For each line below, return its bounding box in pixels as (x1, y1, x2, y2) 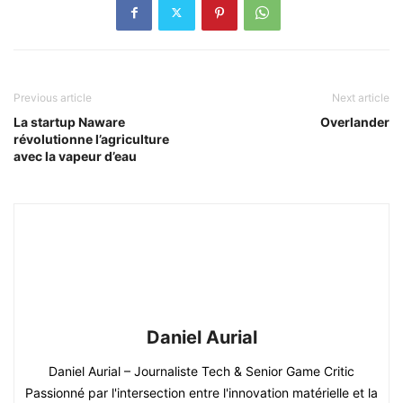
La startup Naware (13, 113, 125, 130)
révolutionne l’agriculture (13, 130, 169, 147)
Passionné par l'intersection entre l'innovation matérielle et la (25, 384, 378, 400)
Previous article (13, 90, 92, 104)
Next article (332, 90, 390, 104)
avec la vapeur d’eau (13, 148, 137, 164)
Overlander (320, 113, 390, 130)
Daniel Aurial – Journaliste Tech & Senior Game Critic (49, 363, 354, 379)
